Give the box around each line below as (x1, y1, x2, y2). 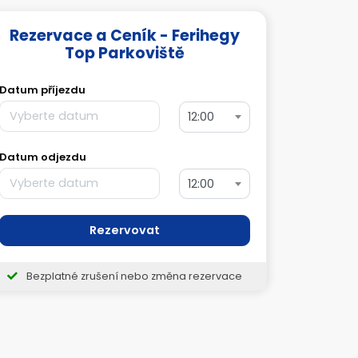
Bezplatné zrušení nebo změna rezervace (24, 269, 242, 284)
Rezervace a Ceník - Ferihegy (10, 25, 240, 46)
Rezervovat (89, 222, 160, 239)
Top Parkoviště (65, 42, 185, 64)
